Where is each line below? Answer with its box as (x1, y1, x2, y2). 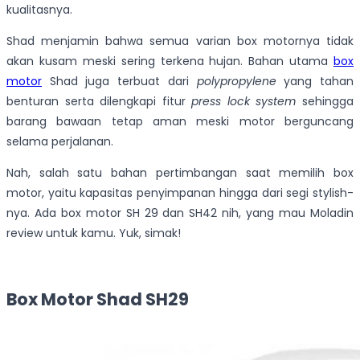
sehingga (296, 93, 354, 110)
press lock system (191, 93, 297, 110)
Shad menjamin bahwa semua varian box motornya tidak (6, 33, 354, 50)
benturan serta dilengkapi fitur (6, 93, 192, 110)
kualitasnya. (6, 2, 72, 18)
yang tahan (276, 73, 354, 90)
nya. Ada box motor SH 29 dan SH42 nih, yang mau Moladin (6, 205, 354, 222)
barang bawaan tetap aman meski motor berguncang (6, 113, 354, 130)
